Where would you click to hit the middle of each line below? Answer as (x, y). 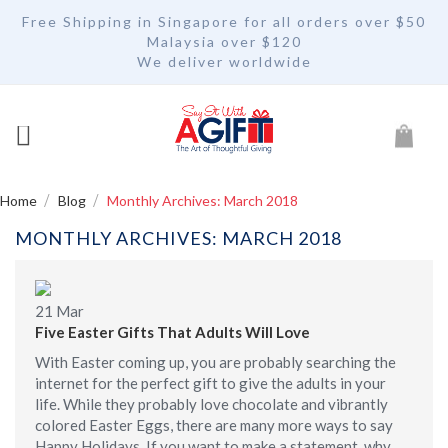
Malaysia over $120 (224, 41)
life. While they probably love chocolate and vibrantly (211, 404)
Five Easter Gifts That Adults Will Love (172, 332)
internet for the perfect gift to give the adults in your (210, 383)
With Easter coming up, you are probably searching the (215, 362)
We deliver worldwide (224, 61)
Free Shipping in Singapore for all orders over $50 (224, 21)
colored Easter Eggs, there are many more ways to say (214, 425)
